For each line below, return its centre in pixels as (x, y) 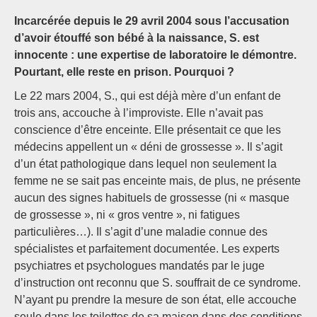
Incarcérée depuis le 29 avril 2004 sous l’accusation (152, 21)
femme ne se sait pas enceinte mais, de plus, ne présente (157, 181)
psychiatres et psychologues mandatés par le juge (139, 266)
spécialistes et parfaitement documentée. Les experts (147, 249)
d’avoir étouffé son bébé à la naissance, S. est (137, 38)
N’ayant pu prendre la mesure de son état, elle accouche (155, 300)
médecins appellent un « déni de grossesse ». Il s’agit (148, 147)
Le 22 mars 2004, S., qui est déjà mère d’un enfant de (148, 96)
